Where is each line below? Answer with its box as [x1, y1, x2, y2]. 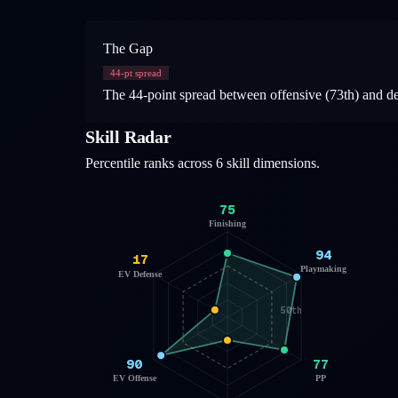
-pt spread [121, 67, 162, 78]
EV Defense [118, 268, 163, 279]
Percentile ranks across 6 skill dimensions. [85, 155, 320, 171]
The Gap [103, 40, 153, 56]
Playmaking [300, 263, 347, 274]
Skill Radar [85, 126, 171, 147]
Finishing [209, 218, 246, 228]
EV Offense [112, 372, 157, 383]
